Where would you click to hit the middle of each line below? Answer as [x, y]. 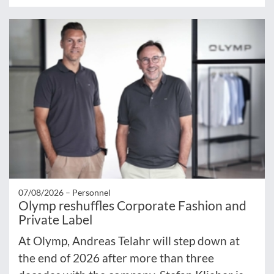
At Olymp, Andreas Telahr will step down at [129, 240]
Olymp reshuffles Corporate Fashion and [132, 205]
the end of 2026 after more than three [116, 257]
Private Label [55, 219]
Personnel [91, 192]
